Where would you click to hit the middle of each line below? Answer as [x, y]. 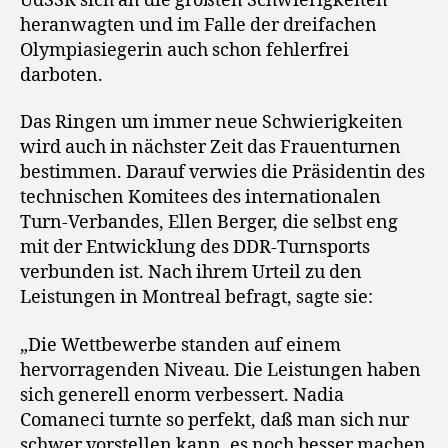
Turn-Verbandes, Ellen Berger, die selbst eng [209, 223]
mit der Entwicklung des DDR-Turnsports [195, 248]
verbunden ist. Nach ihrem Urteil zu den [191, 273]
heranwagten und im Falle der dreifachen [198, 25]
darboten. [61, 75]
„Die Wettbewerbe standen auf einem [180, 345]
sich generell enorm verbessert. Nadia [182, 395]
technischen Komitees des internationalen [200, 198]
